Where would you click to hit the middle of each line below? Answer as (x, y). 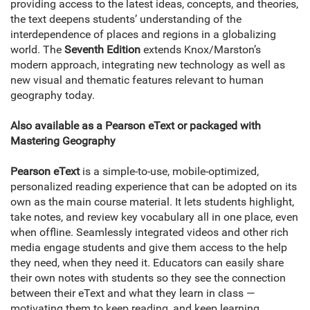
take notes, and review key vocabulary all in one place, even (154, 217)
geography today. (53, 95)
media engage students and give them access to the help (149, 248)
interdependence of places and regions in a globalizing (143, 35)
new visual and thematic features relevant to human (137, 80)
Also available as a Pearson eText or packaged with (136, 126)
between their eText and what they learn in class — (133, 293)
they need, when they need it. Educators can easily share (147, 263)
